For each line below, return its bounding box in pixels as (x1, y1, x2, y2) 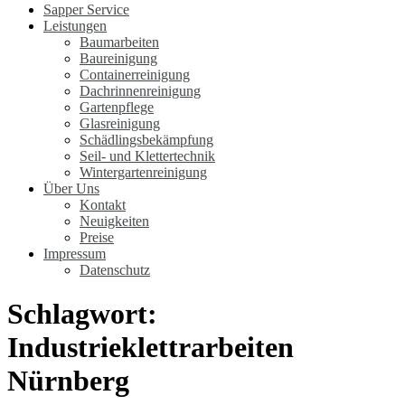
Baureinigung (80, 51, 157, 66)
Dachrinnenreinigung (80, 83, 201, 99)
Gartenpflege (80, 99, 154, 115)
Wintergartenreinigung (80, 165, 207, 180)
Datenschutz (80, 262, 150, 278)
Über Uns (43, 181, 99, 196)
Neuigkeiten (80, 213, 149, 229)
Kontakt (80, 197, 126, 212)
